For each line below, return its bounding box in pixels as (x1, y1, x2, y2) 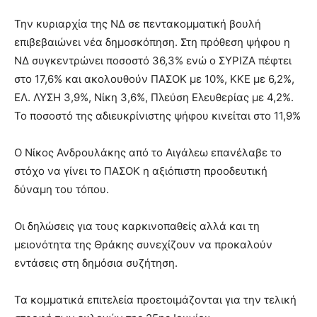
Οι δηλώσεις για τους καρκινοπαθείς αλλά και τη (14, 219, 260, 233)
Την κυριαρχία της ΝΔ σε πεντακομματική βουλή (14, 16, 261, 30)
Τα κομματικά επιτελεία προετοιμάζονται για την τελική (14, 292, 296, 306)
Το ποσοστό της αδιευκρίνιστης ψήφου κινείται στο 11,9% (14, 108, 301, 122)
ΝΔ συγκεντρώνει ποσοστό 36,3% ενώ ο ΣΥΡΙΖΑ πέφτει (14, 53, 292, 67)
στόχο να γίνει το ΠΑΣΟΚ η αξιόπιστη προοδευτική (14, 163, 267, 178)
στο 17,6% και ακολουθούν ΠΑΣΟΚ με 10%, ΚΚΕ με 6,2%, (14, 71, 294, 86)
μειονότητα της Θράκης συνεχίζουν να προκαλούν (14, 237, 272, 251)
